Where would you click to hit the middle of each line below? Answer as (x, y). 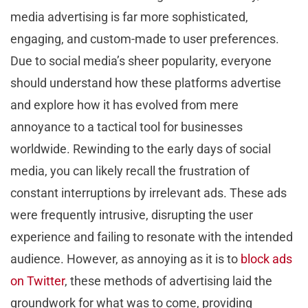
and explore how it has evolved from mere (124, 105)
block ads (266, 259)
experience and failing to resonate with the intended (152, 237)
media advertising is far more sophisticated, (129, 17)
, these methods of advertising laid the (168, 281)
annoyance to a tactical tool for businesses (126, 127)
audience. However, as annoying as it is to (125, 259)
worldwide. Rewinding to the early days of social (141, 149)
